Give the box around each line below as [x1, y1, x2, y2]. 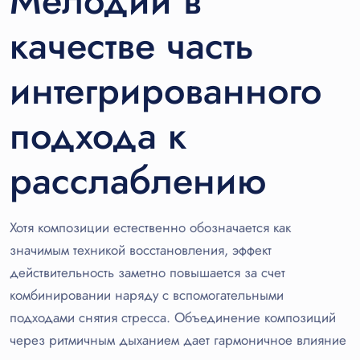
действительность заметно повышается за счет [10, 263, 285, 283]
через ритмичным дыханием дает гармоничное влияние [10, 330, 346, 350]
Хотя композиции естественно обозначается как [10, 218, 291, 238]
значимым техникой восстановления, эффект [10, 240, 272, 260]
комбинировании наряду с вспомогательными [10, 285, 284, 305]
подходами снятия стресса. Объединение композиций [10, 308, 336, 328]
